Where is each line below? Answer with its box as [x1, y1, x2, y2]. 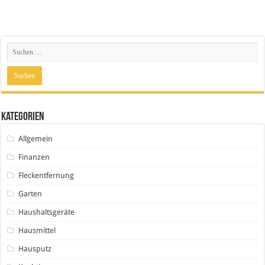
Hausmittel [18, 225, 56, 235]
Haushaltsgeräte [18, 207, 75, 216]
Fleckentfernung [18, 170, 75, 180]
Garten [18, 189, 43, 198]
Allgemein [18, 134, 53, 143]
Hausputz [18, 244, 52, 253]
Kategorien [1, 111, 45, 123]
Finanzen [18, 152, 50, 161]
